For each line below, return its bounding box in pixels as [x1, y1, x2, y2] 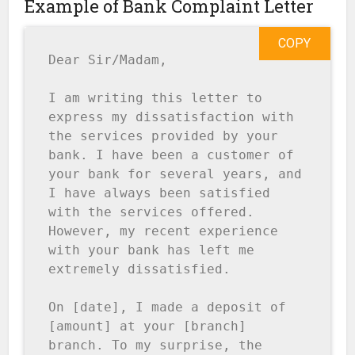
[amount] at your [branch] [48, 319, 247, 334]
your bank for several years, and [48, 166, 303, 182]
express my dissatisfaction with [48, 109, 295, 125]
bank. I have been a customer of [48, 147, 295, 163]
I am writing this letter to [48, 90, 263, 106]
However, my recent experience [48, 223, 279, 239]
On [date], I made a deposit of [48, 300, 287, 315]
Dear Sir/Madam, [48, 52, 168, 68]
